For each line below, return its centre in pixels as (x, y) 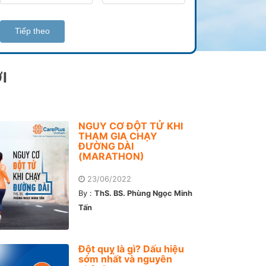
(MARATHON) (112, 156)
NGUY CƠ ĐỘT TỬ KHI (131, 126)
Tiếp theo (32, 31)
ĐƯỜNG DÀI (106, 146)
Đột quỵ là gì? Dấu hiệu (132, 248)
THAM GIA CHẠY (118, 136)
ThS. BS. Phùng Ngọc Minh (144, 193)
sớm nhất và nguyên (126, 259)
